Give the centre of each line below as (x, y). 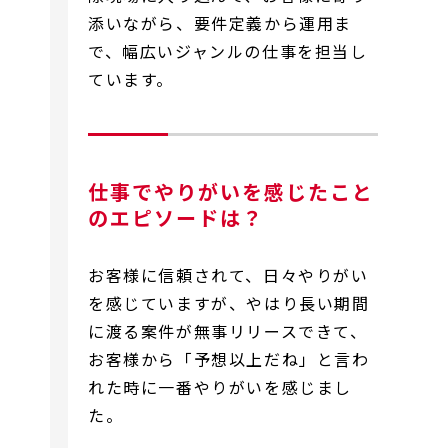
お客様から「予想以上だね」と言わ (229, 358)
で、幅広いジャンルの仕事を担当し (228, 50)
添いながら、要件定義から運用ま (220, 22)
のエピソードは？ (176, 217)
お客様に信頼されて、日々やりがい (228, 274)
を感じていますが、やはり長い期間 (229, 302)
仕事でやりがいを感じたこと (231, 191)
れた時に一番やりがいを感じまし (220, 386)
